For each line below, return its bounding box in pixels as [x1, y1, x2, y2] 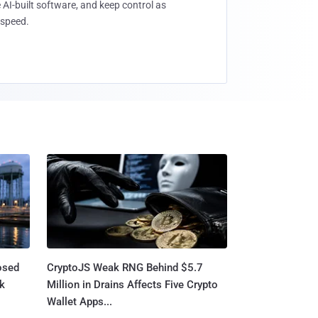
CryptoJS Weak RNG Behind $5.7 [46, 261, 203, 274]
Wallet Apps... [46, 295, 112, 308]
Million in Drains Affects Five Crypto [46, 278, 218, 291]
